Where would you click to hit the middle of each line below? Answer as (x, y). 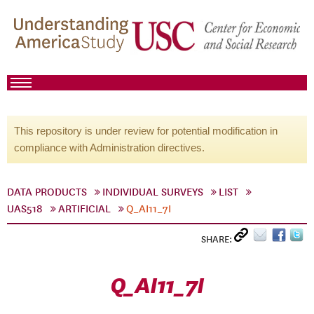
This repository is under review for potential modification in (146, 131)
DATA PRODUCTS (47, 192)
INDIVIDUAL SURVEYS (153, 192)
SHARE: (218, 239)
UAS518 (25, 209)
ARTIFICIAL (84, 209)
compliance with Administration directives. (109, 148)
